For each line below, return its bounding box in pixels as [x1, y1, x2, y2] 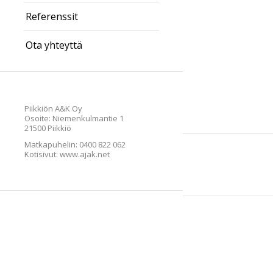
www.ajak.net [60, 148, 110, 160]
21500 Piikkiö [24, 122, 71, 133]
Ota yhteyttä [26, 38, 82, 52]
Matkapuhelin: [24, 138, 79, 150]
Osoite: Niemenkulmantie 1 [24, 112, 124, 124]
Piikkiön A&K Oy [24, 102, 82, 114]
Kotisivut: [24, 148, 60, 160]
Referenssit [26, 10, 78, 24]
